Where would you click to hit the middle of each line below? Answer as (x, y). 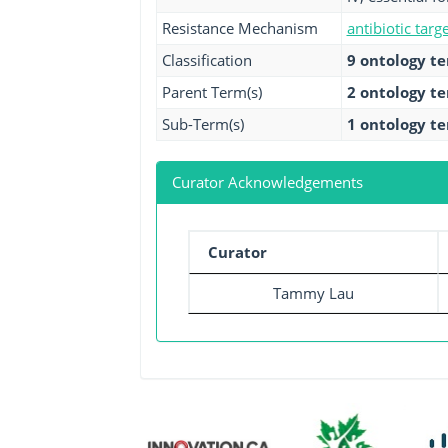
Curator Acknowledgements (267, 182)
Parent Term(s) (211, 92)
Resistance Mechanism (239, 28)
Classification (206, 60)
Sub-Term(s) (202, 124)
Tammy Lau (313, 293)
